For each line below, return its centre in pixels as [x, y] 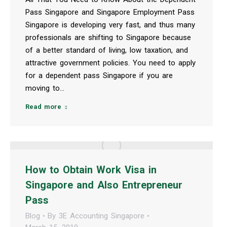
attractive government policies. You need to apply [110, 63]
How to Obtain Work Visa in [91, 169]
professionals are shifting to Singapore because [108, 37]
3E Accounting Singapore [102, 216]
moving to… [45, 88]
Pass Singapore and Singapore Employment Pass [110, 12]
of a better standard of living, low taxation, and [107, 50]
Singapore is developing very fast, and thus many [110, 25]
